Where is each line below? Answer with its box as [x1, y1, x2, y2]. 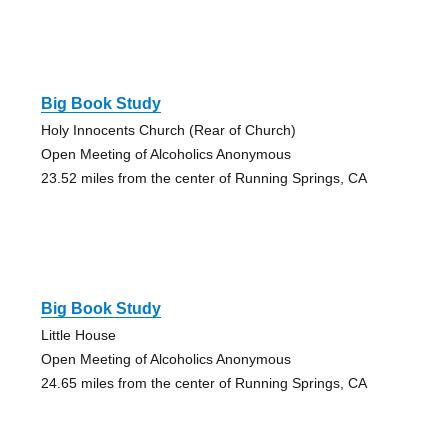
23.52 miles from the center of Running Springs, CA [40, 170, 367, 187]
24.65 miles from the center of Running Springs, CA [40, 375, 367, 392]
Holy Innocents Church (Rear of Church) [40, 122, 296, 139]
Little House [40, 327, 116, 344]
